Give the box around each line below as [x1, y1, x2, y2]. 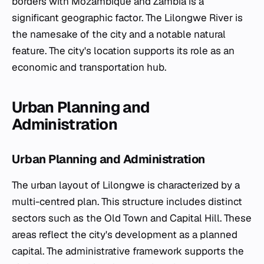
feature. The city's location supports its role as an [12, 44, 235, 58]
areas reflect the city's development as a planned [12, 228, 237, 242]
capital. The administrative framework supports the [12, 245, 244, 258]
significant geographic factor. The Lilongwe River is [12, 11, 243, 25]
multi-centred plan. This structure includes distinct [12, 195, 242, 209]
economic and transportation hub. [12, 61, 166, 74]
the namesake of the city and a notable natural [12, 28, 226, 41]
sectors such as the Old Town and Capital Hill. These [12, 212, 252, 225]
